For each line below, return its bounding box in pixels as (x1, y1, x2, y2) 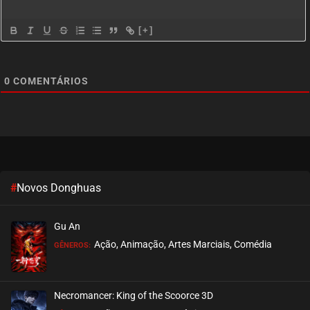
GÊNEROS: (54, 240, 91, 250)
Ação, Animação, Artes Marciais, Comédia (94, 238, 272, 250)
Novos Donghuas (17, 181, 101, 194)
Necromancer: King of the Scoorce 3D (54, 289, 213, 301)
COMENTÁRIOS (10, 75, 89, 86)
